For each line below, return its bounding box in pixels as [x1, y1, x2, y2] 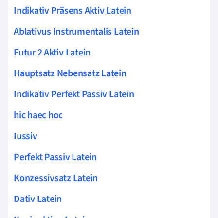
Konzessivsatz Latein [14, 171, 98, 185]
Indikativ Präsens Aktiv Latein [14, 3, 131, 18]
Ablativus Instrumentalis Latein [14, 24, 139, 38]
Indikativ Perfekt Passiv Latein [14, 87, 134, 101]
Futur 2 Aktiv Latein [14, 45, 91, 59]
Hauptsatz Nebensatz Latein [14, 66, 127, 80]
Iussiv [14, 129, 37, 143]
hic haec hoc [14, 108, 63, 122]
